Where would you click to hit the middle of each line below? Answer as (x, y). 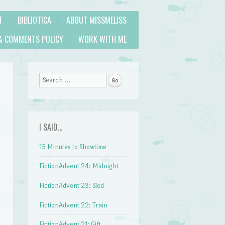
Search (49, 79)
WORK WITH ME (102, 39)
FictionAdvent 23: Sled (72, 185)
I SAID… (51, 127)
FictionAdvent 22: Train (74, 205)
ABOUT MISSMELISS (96, 20)
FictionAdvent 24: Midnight (79, 166)
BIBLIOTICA (34, 20)
